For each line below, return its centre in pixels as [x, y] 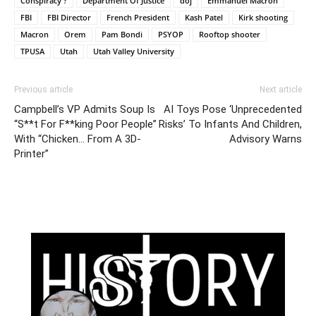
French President [138, 17]
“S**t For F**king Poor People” [85, 124]
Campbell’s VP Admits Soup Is [85, 109]
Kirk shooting [263, 17]
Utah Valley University [134, 51]
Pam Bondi [122, 34]
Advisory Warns [266, 139]
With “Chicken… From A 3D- [78, 139]
